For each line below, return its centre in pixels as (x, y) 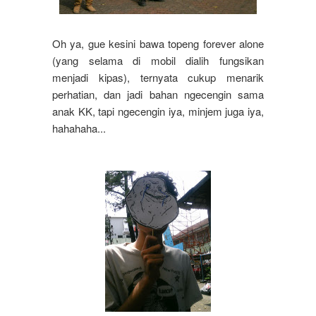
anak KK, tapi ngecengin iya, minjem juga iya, (158, 111)
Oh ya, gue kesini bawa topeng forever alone (158, 44)
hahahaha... (80, 128)
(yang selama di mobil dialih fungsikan (158, 61)
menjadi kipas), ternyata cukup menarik (158, 78)
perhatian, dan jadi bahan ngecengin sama (158, 95)
